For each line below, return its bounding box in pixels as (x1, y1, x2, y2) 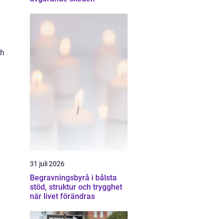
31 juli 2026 (30, 160, 65, 168)
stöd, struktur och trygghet (30, 182, 122, 192)
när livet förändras (30, 192, 95, 201)
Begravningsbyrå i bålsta (30, 173, 117, 182)
